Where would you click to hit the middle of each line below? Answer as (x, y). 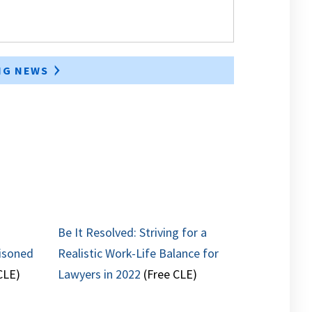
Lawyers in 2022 (100, 274)
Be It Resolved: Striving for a (133, 233)
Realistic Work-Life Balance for (139, 253)
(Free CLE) (169, 274)
